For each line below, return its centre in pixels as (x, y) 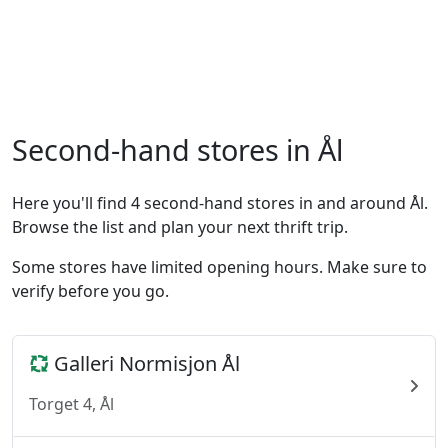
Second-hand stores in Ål (177, 149)
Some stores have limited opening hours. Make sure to (219, 267)
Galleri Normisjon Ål (144, 363)
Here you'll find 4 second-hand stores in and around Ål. (220, 203)
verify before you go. (90, 291)
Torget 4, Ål (71, 404)
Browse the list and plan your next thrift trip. (180, 227)
